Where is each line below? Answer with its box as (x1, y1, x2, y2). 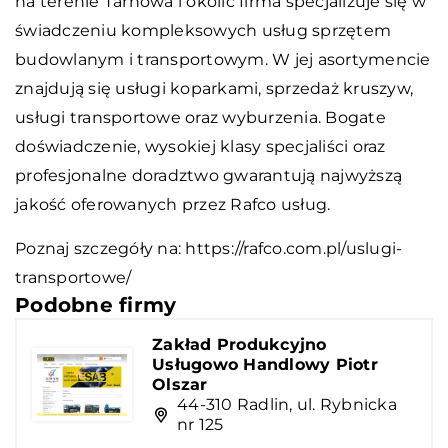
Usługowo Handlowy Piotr (152, 354, 378, 374)
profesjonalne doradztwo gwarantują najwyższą (15, 165, 402, 185)
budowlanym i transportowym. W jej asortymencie (15, 49, 431, 69)
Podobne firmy (15, 292, 177, 317)
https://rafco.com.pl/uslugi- (185, 238, 403, 258)
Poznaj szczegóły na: (15, 238, 186, 258)
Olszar (152, 374, 208, 394)
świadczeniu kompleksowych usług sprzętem (15, 20, 391, 40)
